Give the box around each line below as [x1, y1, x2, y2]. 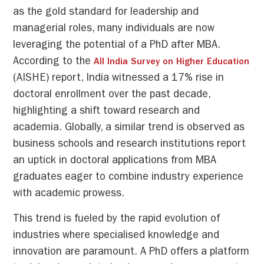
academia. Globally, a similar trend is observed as [13, 123, 245, 134]
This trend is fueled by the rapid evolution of [13, 214, 220, 225]
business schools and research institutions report [13, 140, 246, 151]
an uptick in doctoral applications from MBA [13, 156, 217, 167]
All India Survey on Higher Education [94, 58, 250, 68]
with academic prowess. [13, 189, 125, 200]
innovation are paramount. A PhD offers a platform [13, 247, 250, 258]
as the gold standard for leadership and [13, 8, 199, 19]
